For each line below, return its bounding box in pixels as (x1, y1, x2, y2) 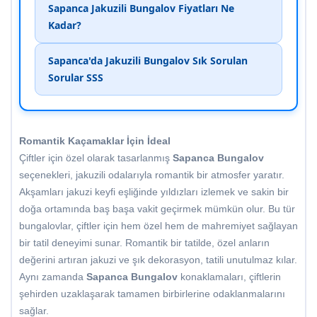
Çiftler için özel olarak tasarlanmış (19, 152, 173, 164)
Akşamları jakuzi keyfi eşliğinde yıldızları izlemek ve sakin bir (19, 186, 289, 198)
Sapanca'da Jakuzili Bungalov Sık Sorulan (48, 54, 248, 68)
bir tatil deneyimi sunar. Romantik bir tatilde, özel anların (19, 237, 270, 249)
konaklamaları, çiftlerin (178, 271, 281, 283)
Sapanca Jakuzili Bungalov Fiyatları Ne (48, 1, 234, 16)
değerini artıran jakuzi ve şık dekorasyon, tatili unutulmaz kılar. (19, 254, 297, 266)
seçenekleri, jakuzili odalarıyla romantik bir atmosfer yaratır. (19, 169, 284, 181)
